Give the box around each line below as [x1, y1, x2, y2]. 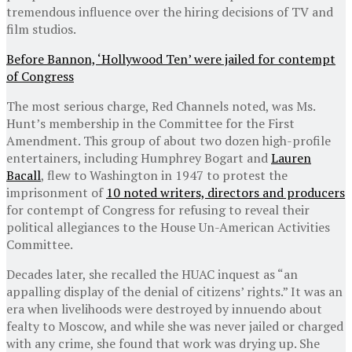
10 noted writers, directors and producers [106, 183, 345, 201]
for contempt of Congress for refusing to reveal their [6, 200, 310, 218]
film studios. [6, 20, 76, 38]
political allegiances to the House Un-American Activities [6, 218, 330, 236]
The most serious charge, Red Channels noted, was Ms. [6, 97, 315, 115]
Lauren [271, 148, 311, 167]
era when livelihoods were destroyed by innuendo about [6, 299, 322, 317]
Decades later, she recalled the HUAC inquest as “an [6, 265, 298, 283]
